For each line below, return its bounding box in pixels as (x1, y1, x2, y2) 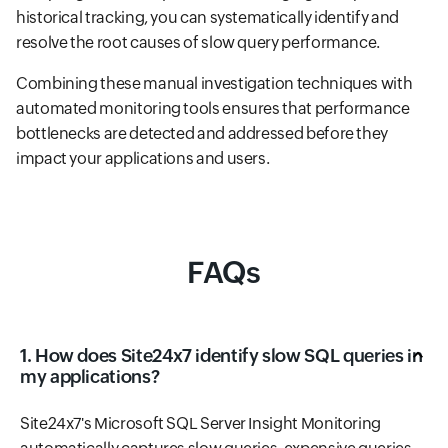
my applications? (20, 366, 160, 388)
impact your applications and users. (16, 149, 270, 169)
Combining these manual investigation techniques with (16, 74, 413, 94)
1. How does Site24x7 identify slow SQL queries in (20, 345, 423, 367)
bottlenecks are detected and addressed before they (16, 124, 389, 144)
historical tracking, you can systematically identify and (16, 8, 399, 28)
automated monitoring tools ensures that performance (16, 99, 410, 119)
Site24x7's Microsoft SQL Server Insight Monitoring (20, 414, 382, 434)
